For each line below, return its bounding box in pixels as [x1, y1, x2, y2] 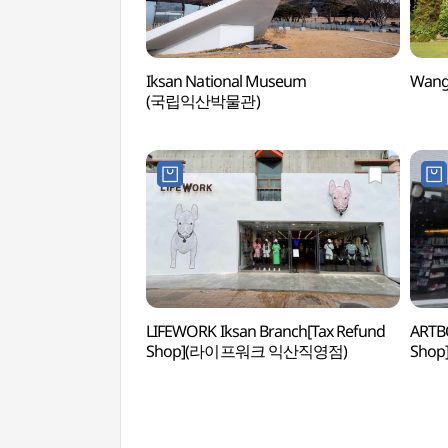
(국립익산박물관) [146, 90, 260, 112]
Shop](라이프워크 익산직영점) [146, 340, 347, 362]
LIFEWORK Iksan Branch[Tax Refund [146, 320, 386, 342]
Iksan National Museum [146, 70, 307, 92]
